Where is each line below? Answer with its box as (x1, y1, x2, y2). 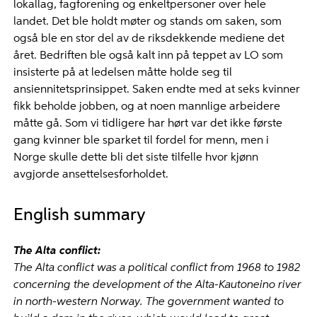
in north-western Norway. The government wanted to (13, 296, 284, 308)
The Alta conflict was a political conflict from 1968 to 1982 (13, 263, 300, 274)
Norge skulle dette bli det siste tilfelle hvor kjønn (13, 152, 258, 163)
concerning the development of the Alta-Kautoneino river (13, 279, 301, 291)
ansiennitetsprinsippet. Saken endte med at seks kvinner (13, 84, 300, 96)
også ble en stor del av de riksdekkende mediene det (13, 33, 284, 45)
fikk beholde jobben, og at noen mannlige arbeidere (13, 101, 280, 113)
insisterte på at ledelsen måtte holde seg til (13, 67, 232, 79)
